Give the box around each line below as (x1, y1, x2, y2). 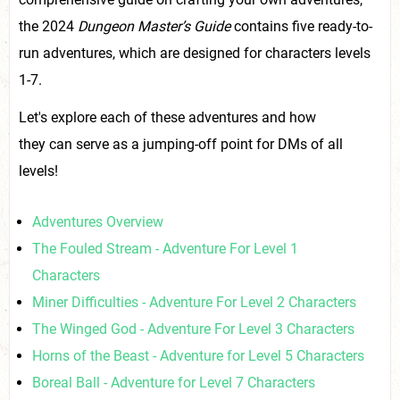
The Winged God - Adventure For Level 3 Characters (32, 321, 354, 337)
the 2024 (19, 18, 78, 35)
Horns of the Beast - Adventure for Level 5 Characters (32, 347, 364, 364)
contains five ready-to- (230, 18, 372, 35)
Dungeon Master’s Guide (78, 18, 230, 35)
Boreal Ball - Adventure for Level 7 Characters (32, 374, 315, 391)
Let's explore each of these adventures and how (19, 109, 316, 126)
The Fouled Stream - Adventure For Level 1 (32, 240, 298, 257)
